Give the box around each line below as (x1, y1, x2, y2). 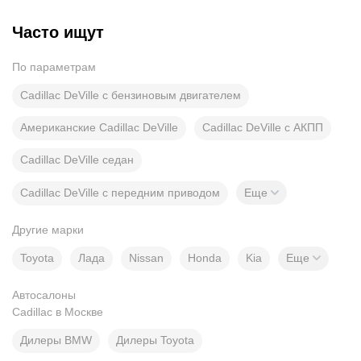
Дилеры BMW (20, 334, 92, 346)
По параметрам (12, 60, 96, 73)
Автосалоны (12, 288, 76, 301)
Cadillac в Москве (12, 305, 103, 318)
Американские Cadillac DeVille (20, 121, 178, 134)
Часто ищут (12, 23, 104, 41)
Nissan (129, 251, 164, 264)
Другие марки (12, 222, 84, 236)
